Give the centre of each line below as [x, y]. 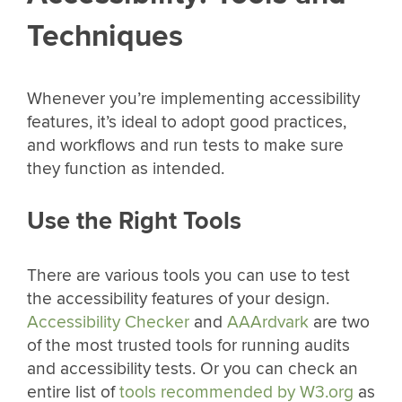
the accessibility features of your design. [178, 298]
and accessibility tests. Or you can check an [192, 368]
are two [341, 322]
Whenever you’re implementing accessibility [193, 99]
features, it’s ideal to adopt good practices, [187, 122]
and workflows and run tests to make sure [185, 146]
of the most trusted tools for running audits [188, 345]
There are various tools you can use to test [188, 275]
